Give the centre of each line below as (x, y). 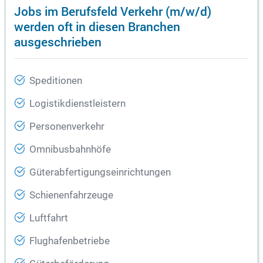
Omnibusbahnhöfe (70, 150)
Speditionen (56, 81)
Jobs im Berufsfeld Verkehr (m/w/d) (113, 11)
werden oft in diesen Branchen (97, 26)
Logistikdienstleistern (77, 104)
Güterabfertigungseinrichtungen (100, 173)
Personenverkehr (67, 127)
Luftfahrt (49, 218)
